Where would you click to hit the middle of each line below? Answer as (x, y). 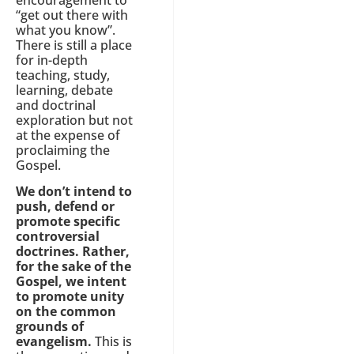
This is (112, 341)
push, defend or (65, 206)
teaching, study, (63, 75)
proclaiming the (63, 150)
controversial (58, 236)
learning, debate (64, 90)
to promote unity (70, 296)
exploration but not (74, 120)
